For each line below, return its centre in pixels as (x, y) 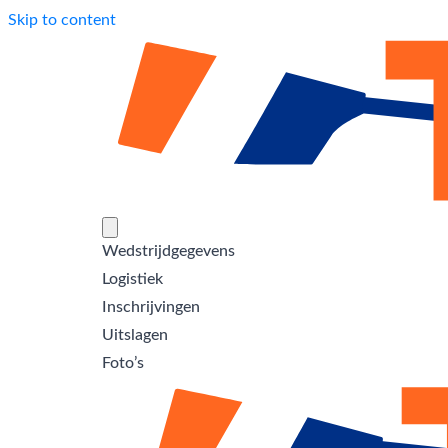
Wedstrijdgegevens (168, 251)
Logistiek (132, 279)
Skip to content (62, 20)
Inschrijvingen (151, 307)
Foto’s (123, 363)
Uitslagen (135, 335)
